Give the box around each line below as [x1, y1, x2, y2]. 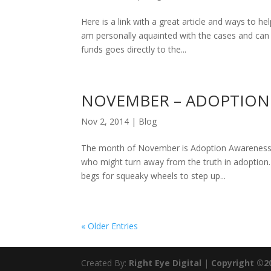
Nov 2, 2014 [81, 116, 129, 127]
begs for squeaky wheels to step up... [81, 170, 226, 181]
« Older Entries [81, 220, 139, 232]
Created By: [81, 257, 129, 269]
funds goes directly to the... [81, 44, 187, 55]
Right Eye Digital [129, 257, 202, 269]
